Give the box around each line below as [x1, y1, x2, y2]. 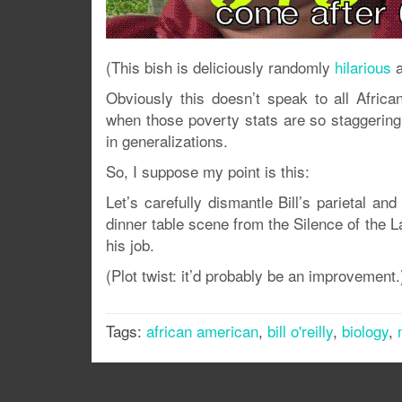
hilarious [335, 55, 391, 78]
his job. [106, 232, 154, 256]
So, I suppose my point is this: [106, 159, 310, 182]
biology [342, 319, 389, 342]
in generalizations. [106, 128, 228, 152]
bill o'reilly [267, 319, 333, 342]
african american [146, 319, 258, 342]
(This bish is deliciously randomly [106, 55, 335, 78]
